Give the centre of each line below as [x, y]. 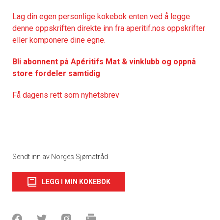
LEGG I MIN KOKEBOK [76, 181]
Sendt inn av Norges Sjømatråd [60, 156]
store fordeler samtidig [56, 73]
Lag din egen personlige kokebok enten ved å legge [101, 16]
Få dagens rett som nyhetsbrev [66, 95]
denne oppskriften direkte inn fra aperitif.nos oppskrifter [109, 28]
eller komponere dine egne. [59, 40]
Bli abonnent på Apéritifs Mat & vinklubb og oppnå [104, 61]
